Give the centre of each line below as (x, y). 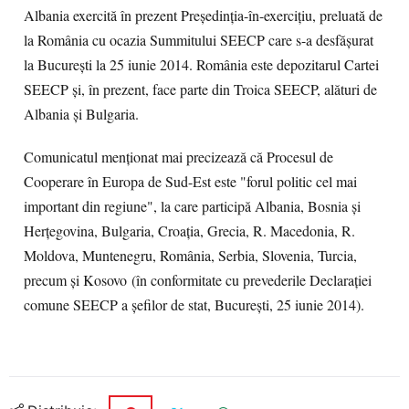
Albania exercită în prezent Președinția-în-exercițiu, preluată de (203, 16)
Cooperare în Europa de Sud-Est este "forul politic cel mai (190, 182)
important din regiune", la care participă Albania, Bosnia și (192, 206)
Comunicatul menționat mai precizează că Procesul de (178, 157)
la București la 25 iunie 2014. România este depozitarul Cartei (201, 65)
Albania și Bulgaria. (81, 114)
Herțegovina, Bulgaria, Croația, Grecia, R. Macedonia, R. (189, 231)
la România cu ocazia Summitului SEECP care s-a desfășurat (199, 40)
